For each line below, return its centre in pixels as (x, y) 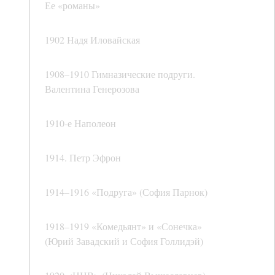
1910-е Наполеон (80, 123)
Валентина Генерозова (92, 89)
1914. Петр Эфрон (83, 158)
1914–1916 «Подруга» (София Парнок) (126, 192)
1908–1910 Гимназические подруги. (120, 74)
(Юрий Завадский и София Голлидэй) (124, 241)
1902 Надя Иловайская (92, 40)
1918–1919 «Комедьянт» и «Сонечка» (123, 227)
